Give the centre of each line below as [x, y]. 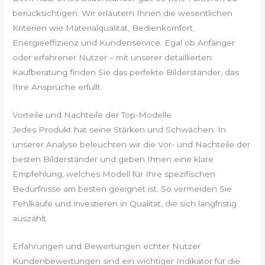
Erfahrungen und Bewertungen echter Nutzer [107, 246]
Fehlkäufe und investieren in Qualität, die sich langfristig [125, 203]
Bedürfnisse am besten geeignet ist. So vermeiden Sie [122, 188]
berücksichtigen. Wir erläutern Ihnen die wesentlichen [123, 13]
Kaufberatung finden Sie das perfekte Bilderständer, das [126, 72]
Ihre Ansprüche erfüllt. [58, 87]
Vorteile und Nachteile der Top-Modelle [92, 114]
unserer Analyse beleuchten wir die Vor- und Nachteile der [132, 144]
